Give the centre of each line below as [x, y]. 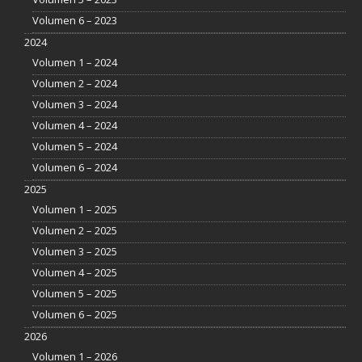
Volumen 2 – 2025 [75, 231]
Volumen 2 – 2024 [75, 84]
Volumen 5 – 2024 [75, 147]
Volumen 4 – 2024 [75, 126]
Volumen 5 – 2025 [75, 294]
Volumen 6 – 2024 [75, 168]
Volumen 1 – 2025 [75, 210]
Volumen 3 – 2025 [75, 252]
